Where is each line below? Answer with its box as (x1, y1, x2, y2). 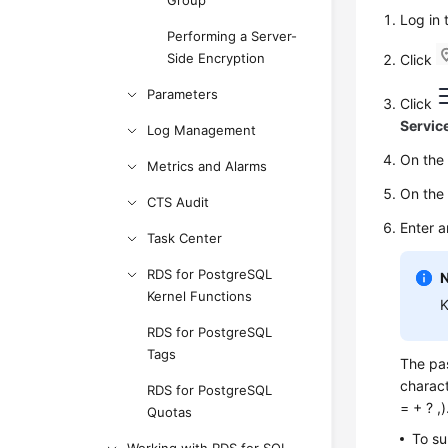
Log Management (147, 122, 257, 138)
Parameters (147, 86, 219, 102)
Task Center (147, 230, 223, 246)
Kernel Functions (147, 288, 253, 304)
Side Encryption (167, 50, 266, 66)
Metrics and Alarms (147, 158, 268, 174)
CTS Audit (147, 194, 210, 210)
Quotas (147, 404, 193, 420)
